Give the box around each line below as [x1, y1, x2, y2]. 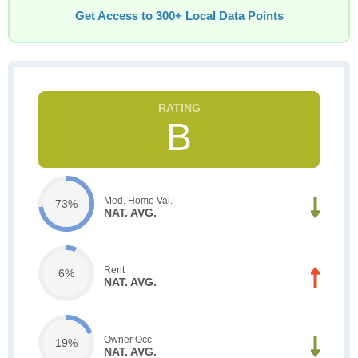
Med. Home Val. [104, 194, 173, 206]
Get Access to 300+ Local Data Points [74, 10, 284, 22]
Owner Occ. [104, 333, 154, 345]
